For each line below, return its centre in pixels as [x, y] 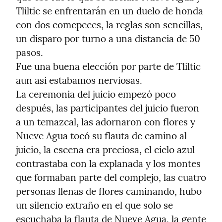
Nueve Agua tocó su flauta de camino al [101, 136]
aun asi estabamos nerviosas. [79, 81]
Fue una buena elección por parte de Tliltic [108, 67]
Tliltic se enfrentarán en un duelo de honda [110, 11]
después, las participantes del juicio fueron [108, 108]
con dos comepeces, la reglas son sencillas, [109, 25]
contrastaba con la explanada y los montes [108, 164]
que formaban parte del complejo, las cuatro [111, 178]
